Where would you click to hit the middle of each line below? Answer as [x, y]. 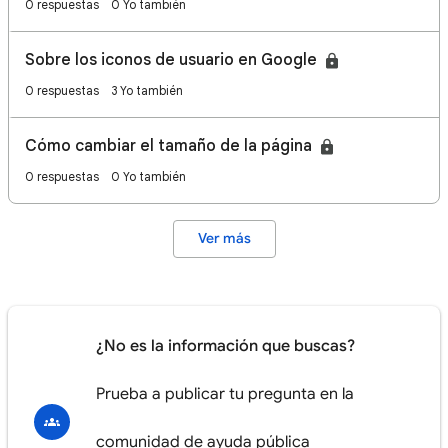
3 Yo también [147, 90]
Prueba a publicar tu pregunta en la [225, 394]
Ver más [224, 238]
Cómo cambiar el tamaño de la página [170, 146]
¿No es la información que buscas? [225, 346]
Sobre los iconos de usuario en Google [173, 60]
